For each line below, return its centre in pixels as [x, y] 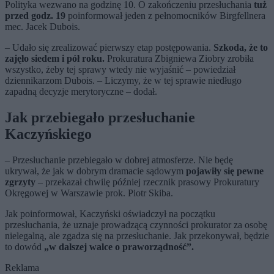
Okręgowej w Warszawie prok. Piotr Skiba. [89, 193]
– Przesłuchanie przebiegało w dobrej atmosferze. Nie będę [119, 160]
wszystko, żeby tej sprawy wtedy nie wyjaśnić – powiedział [120, 70]
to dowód [24, 247]
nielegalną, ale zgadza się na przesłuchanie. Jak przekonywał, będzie [137, 236]
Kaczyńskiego [48, 134]
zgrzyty [20, 182]
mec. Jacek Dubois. [43, 27]
